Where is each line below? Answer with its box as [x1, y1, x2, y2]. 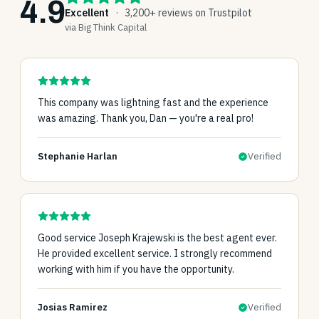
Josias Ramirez [38, 301, 108, 313]
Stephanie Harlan [38, 150, 117, 162]
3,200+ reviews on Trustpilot [122, 6, 253, 19]
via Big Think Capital [65, 21, 147, 33]
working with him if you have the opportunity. [38, 263, 234, 276]
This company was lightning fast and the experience [38, 96, 268, 109]
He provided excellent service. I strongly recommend [38, 247, 272, 260]
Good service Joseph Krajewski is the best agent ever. [38, 231, 277, 244]
